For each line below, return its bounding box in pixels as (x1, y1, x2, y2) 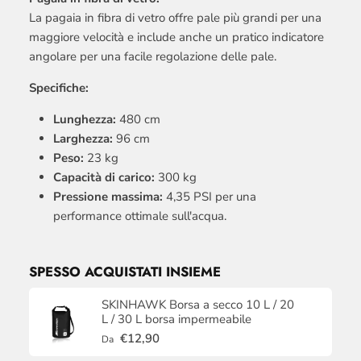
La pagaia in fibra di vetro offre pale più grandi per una (29, 10, 322, 27)
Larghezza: (53, 131, 113, 147)
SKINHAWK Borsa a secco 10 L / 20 (102, 296, 294, 313)
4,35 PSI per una (163, 189, 256, 205)
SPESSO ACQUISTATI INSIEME (29, 262, 221, 282)
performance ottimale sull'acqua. (53, 208, 226, 225)
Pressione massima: (53, 189, 163, 205)
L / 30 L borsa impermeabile (102, 310, 251, 327)
